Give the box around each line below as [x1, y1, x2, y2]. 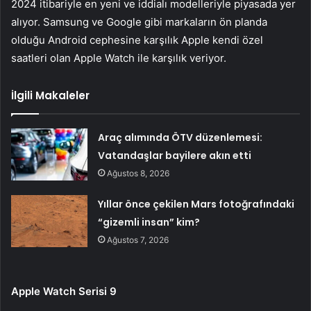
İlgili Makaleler [11, 87, 90, 103]
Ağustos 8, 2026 [107, 167, 170, 178]
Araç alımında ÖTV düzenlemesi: [98, 130, 263, 144]
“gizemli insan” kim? [98, 215, 201, 229]
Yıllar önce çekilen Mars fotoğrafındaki [98, 196, 295, 211]
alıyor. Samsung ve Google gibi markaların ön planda [11, 15, 267, 28]
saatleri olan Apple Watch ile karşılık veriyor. [11, 51, 226, 65]
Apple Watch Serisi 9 [11, 284, 117, 298]
